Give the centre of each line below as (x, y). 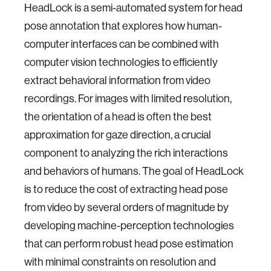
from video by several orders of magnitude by (126, 207)
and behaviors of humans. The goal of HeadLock (134, 171)
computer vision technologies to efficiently (121, 62)
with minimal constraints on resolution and (120, 262)
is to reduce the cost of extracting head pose (126, 189)
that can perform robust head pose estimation (129, 244)
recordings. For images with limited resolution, (128, 99)
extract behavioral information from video (117, 80)
